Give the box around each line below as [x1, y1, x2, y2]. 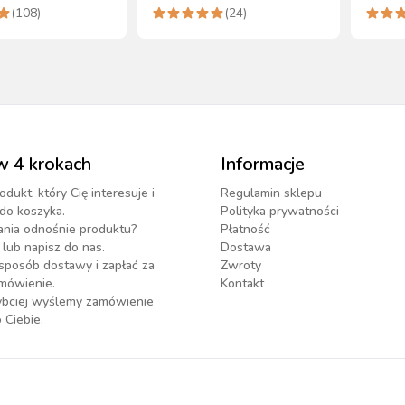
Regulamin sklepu [221, 184, 322, 202]
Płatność [221, 221, 270, 238]
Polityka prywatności [221, 202, 339, 220]
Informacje [221, 152, 305, 176]
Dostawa [221, 239, 271, 256]
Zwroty [221, 257, 261, 274]
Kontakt [221, 275, 264, 292]
